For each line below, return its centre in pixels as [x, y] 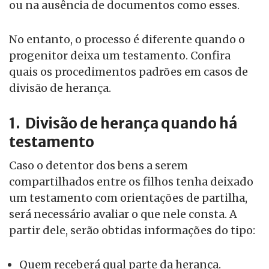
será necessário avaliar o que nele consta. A [123, 214]
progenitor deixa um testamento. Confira [120, 56]
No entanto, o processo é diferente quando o [127, 40]
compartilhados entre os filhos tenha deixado [131, 182]
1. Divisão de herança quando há [123, 124]
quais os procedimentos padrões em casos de [128, 72]
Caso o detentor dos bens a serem [98, 166]
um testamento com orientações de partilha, [128, 198]
